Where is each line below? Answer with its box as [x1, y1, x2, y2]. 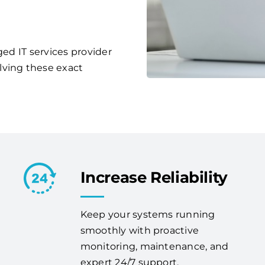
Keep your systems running [80, 209, 215, 221]
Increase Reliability [80, 168, 228, 188]
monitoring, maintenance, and [80, 241, 229, 253]
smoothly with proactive [80, 225, 199, 237]
